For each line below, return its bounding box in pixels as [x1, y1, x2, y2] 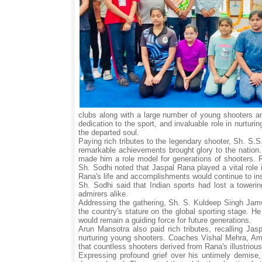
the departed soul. [78, 128, 139, 137]
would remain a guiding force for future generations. [78, 216, 251, 225]
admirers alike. [78, 189, 128, 198]
